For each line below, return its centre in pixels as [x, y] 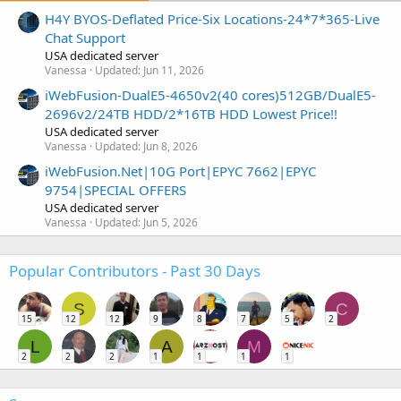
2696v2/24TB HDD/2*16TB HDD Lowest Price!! [191, 114]
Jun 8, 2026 [171, 147]
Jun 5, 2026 [171, 223]
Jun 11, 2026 [174, 70]
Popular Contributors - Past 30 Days [135, 271]
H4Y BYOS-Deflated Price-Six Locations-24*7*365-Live [212, 18]
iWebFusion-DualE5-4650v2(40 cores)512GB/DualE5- [210, 95]
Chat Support [85, 37]
